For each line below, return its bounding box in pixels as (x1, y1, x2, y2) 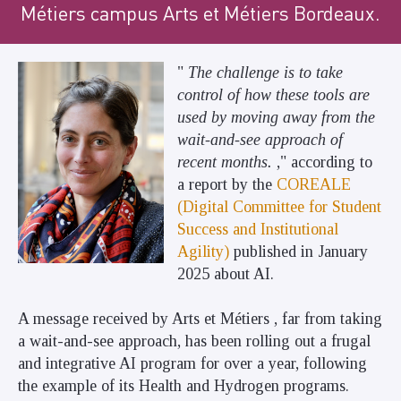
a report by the (177, 175, 277, 193)
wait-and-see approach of (177, 131, 344, 149)
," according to (272, 153, 373, 171)
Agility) (177, 243, 230, 260)
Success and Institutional (177, 220, 339, 238)
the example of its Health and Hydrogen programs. (18, 377, 349, 396)
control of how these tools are (177, 86, 371, 104)
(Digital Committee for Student (177, 198, 382, 216)
